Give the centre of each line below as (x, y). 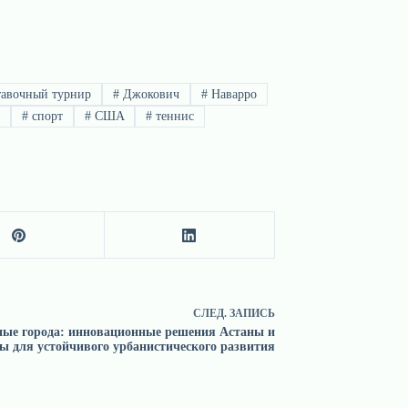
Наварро (232, 94)
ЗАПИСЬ (252, 314)
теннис (173, 116)
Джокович (150, 94)
